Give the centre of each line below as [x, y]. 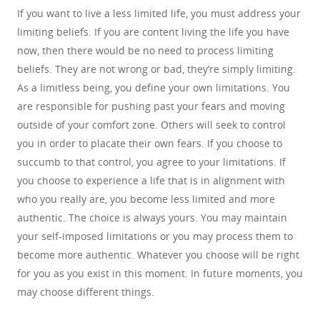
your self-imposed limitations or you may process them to [155, 236]
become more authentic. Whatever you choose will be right [158, 255]
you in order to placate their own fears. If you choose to [150, 143]
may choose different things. [86, 292]
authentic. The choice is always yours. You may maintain [152, 217]
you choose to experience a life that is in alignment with [151, 180]
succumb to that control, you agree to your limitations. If [151, 162]
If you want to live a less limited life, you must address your [159, 13]
